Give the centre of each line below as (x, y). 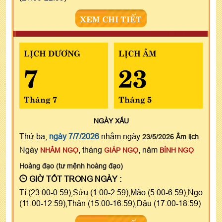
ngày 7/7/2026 (74, 137)
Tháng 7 (40, 99)
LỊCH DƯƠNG (52, 53)
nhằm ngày (121, 137)
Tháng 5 (135, 99)
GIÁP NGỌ (121, 150)
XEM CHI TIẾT (111, 19)
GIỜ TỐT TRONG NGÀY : (74, 179)
